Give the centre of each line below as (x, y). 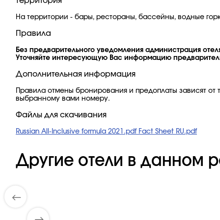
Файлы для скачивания (61, 115)
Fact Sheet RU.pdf (168, 132)
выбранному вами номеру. (63, 99)
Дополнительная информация (76, 74)
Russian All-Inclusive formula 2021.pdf (77, 132)
